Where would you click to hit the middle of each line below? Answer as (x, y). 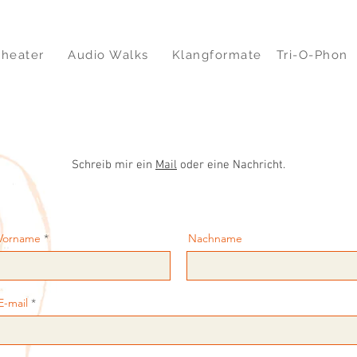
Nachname (215, 238)
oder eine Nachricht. (233, 165)
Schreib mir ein (114, 165)
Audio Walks (108, 55)
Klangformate (217, 55)
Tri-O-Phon (312, 55)
